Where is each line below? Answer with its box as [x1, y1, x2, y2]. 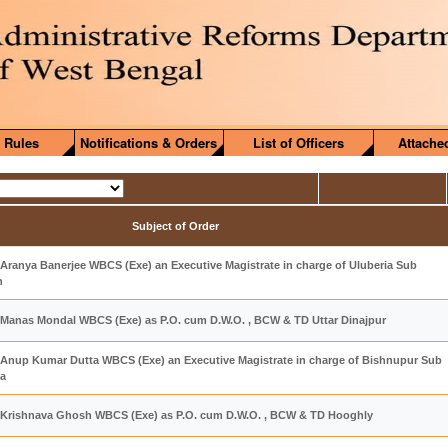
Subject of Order [132, 220, 220, 232]
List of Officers [253, 133, 345, 152]
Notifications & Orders [80, 133, 218, 152]
